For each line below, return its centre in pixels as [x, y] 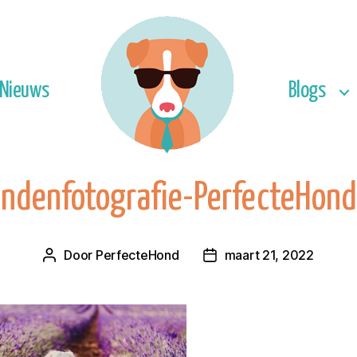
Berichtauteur [82, 257]
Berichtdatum [242, 257]
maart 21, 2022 [269, 255]
